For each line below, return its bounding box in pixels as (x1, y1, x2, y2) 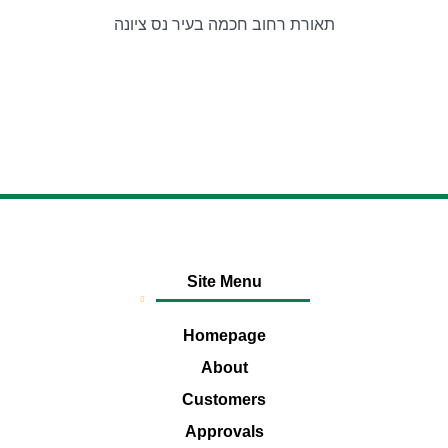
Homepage (182, 327, 266, 344)
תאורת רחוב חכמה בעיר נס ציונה (113, 16, 335, 33)
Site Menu (186, 273, 262, 290)
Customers (182, 391, 266, 408)
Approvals (184, 423, 264, 440)
